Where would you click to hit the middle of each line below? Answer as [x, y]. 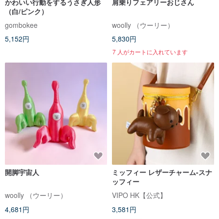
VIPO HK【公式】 [139, 195]
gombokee [21, 25]
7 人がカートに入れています [150, 52]
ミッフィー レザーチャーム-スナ [162, 172]
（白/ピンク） [26, 11]
